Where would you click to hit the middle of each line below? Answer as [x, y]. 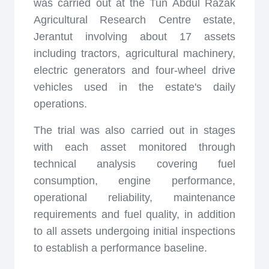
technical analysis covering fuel [134, 164]
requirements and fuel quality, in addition [134, 214]
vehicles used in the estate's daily [134, 87]
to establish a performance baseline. [120, 248]
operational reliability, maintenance [134, 198]
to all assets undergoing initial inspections [134, 231]
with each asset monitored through [134, 147]
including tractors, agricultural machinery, [134, 53]
